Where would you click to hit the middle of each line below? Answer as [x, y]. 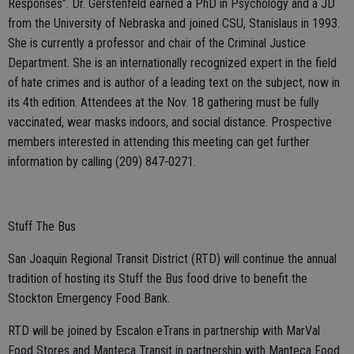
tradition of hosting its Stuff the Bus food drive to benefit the [158, 278]
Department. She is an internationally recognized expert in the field [172, 62]
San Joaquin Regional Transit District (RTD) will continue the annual [172, 258]
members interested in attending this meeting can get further [159, 141]
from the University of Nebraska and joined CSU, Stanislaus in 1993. [174, 23]
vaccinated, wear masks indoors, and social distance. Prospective [170, 122]
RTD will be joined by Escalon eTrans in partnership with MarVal [164, 330]
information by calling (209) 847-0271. [102, 161]
